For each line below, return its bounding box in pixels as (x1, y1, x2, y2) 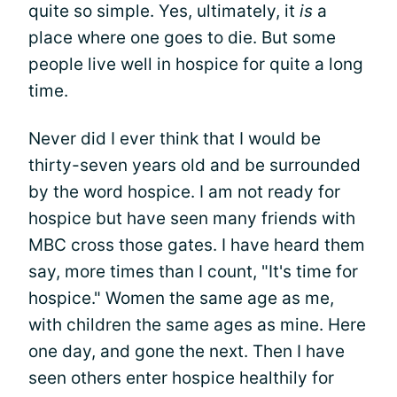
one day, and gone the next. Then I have (28, 340, 345, 362)
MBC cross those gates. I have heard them (28, 234, 365, 255)
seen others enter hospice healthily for (28, 367, 334, 388)
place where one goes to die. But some (28, 27, 336, 48)
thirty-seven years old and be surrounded (28, 154, 361, 175)
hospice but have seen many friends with (28, 207, 355, 229)
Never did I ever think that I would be (28, 128, 321, 149)
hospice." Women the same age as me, (28, 287, 334, 308)
